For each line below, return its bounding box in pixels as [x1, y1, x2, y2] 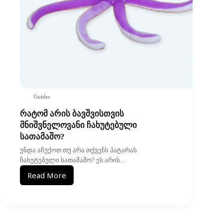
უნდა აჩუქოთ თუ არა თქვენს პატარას [20, 146, 137, 154]
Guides [33, 94, 50, 100]
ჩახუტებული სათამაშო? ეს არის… [20, 156, 126, 164]
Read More [27, 170, 66, 180]
